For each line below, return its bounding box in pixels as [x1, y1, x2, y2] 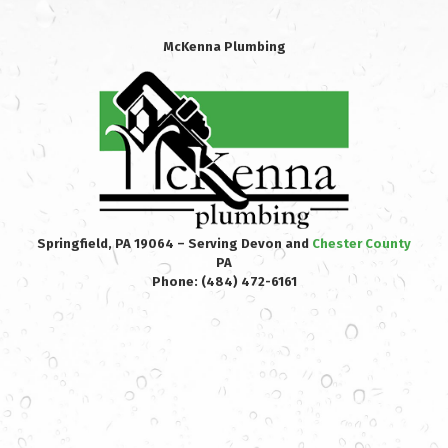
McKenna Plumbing [162, 38, 286, 54]
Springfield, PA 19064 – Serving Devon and [37, 235, 312, 251]
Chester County [312, 235, 411, 251]
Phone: [151, 273, 201, 289]
